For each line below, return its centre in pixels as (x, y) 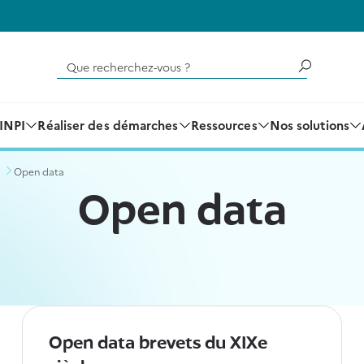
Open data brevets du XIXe (158, 344)
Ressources (224, 124)
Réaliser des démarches (108, 124)
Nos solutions (309, 124)
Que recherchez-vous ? (119, 62)
